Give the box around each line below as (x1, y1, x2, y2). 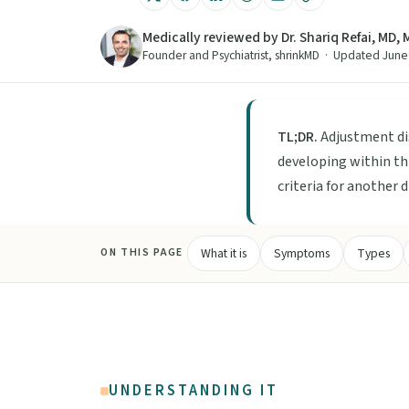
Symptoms (273, 244, 330, 262)
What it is (200, 244, 246, 262)
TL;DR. (278, 126, 318, 147)
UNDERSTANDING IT (109, 379, 279, 402)
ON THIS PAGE (100, 245, 184, 261)
